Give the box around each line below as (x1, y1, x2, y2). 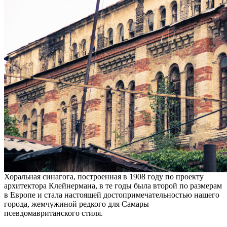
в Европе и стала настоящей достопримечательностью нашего (4, 191, 219, 200)
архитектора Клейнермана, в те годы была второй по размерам (4, 181, 222, 191)
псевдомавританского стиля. (4, 209, 103, 218)
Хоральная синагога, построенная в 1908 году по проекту (4, 172, 204, 181)
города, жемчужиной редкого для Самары (4, 200, 149, 209)
